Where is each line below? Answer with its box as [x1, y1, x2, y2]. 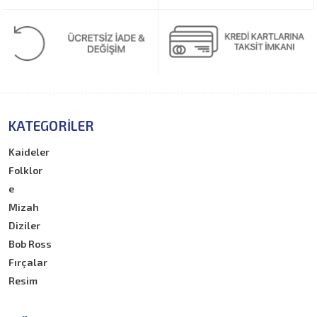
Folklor [8, 164, 43, 177]
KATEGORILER [8, 117, 95, 134]
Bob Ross [8, 238, 52, 250]
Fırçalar [8, 256, 48, 269]
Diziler [8, 219, 41, 232]
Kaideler [8, 146, 50, 158]
